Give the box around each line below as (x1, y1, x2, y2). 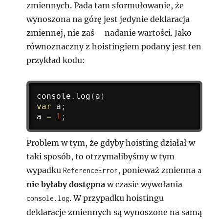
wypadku (26, 165, 64, 175)
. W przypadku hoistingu (69, 193, 164, 203)
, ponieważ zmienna (118, 165, 198, 175)
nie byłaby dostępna (26, 179, 106, 189)
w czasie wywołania (105, 179, 183, 189)
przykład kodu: (26, 55, 86, 66)
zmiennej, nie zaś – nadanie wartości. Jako (26, 28, 192, 38)
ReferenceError (63, 166, 118, 175)
